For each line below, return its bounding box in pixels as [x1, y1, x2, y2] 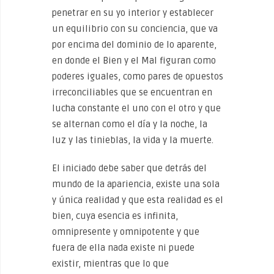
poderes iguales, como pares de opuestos [52, 71, 223, 82]
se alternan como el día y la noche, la [52, 119, 207, 130]
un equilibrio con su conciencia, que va [52, 23, 218, 34]
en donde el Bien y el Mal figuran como [52, 55, 216, 66]
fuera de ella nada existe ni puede [52, 242, 194, 253]
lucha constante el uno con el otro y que [52, 103, 221, 114]
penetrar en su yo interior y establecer [52, 7, 213, 18]
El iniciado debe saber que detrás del [52, 163, 207, 174]
